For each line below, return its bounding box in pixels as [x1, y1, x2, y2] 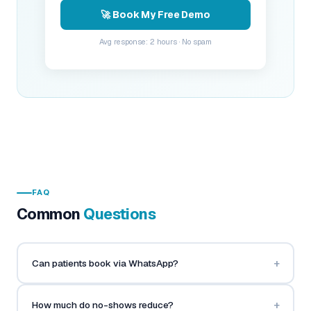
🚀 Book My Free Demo [101, 8, 210, 21]
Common [17, 204, 84, 224]
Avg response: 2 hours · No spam [99, 37, 212, 47]
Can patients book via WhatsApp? [31, 256, 178, 269]
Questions [83, 204, 156, 224]
